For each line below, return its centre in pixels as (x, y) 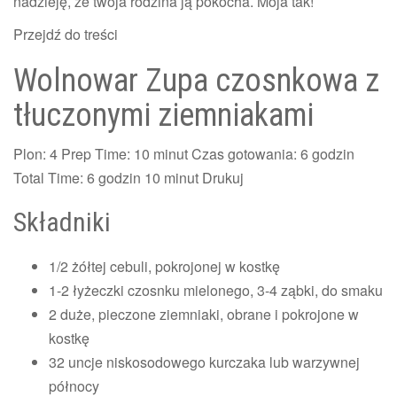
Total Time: (50, 177)
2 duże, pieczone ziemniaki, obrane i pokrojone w (204, 314)
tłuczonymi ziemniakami (163, 115)
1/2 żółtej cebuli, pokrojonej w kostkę (164, 266)
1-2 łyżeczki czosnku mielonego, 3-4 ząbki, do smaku (216, 290)
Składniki (62, 222)
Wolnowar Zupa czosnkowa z (196, 80)
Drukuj (223, 177)
